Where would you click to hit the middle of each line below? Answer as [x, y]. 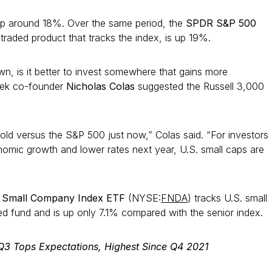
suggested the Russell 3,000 [199, 86]
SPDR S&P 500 [221, 23]
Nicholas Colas [100, 86]
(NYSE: [143, 198]
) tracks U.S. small [227, 198]
